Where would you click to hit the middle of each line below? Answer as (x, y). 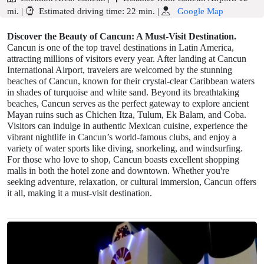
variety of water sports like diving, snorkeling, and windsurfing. (125, 148)
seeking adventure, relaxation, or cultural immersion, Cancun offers (132, 182)
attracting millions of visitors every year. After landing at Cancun (127, 59)
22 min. (141, 11)
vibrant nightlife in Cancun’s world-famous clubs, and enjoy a (122, 137)
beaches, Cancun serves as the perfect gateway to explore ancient (128, 104)
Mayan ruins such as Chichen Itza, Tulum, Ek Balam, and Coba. (127, 115)
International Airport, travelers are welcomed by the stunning (120, 70)
